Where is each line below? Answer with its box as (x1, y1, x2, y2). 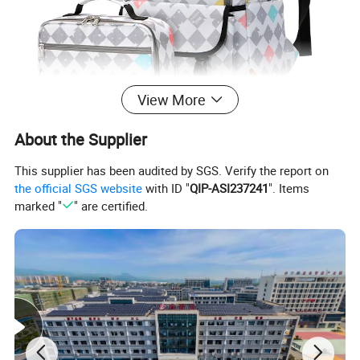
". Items (268, 179, 310, 196)
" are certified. (73, 197, 148, 214)
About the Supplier (14, 129, 148, 151)
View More (137, 90, 206, 110)
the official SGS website (14, 179, 143, 196)
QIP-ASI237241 (190, 179, 269, 196)
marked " (14, 197, 63, 214)
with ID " (142, 179, 190, 196)
